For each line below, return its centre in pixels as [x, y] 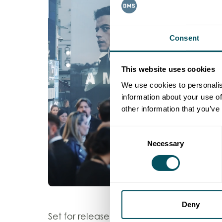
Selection [125, 144]
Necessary [166, 143]
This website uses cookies [168, 69]
